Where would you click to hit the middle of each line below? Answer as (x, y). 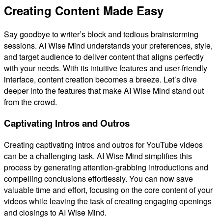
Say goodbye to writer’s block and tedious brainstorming (101, 34)
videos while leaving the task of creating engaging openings (108, 201)
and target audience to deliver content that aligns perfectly (104, 56)
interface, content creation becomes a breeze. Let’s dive (100, 79)
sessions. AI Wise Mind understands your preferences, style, (108, 45)
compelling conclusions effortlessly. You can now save (98, 178)
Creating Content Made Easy (84, 10)
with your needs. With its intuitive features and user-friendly (106, 68)
